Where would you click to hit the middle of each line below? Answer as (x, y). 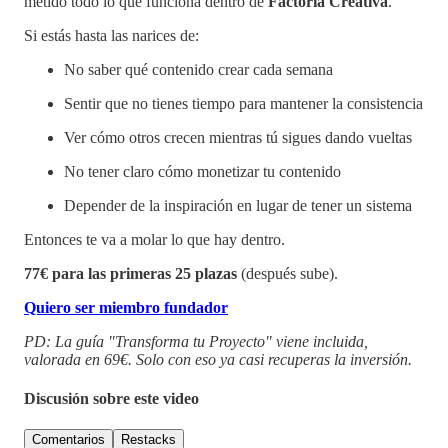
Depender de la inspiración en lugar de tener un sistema (238, 205)
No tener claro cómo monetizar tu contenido (202, 171)
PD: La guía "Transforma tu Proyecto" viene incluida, (196, 341)
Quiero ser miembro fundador (126, 307)
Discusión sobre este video (111, 398)
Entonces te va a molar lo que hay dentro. (154, 239)
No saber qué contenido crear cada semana (198, 69)
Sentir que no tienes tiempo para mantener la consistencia (243, 103)
